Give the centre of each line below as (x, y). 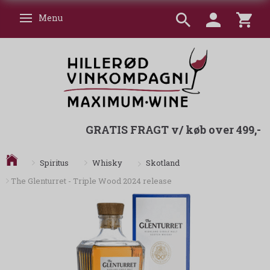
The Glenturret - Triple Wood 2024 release (91, 181)
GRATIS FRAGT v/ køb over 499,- (173, 130)
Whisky (107, 163)
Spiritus (54, 163)
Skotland (163, 163)
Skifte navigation (61, 19)
